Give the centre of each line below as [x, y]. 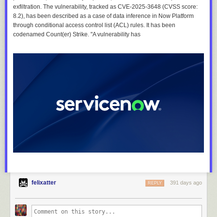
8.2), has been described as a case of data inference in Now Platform [103, 16]
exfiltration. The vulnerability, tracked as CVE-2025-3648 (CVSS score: [105, 7]
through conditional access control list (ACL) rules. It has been [94, 25]
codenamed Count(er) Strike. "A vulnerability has [77, 34]
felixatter [44, 183]
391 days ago [186, 183]
